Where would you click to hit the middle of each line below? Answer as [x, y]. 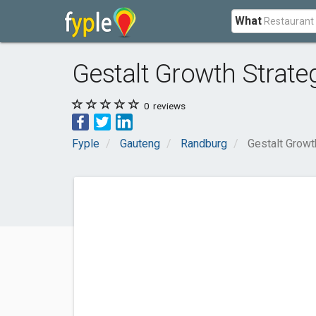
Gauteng [140, 144]
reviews [168, 106]
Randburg [204, 144]
